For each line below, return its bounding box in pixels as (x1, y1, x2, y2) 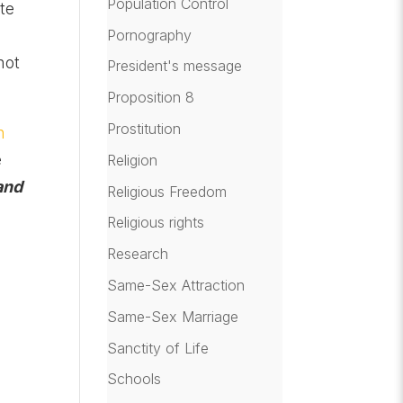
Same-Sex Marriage (107, 307, 239, 326)
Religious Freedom (107, 182, 228, 201)
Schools (107, 370, 162, 389)
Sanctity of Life (107, 338, 210, 357)
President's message (107, 57, 243, 76)
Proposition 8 (107, 88, 195, 107)
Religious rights (107, 213, 205, 232)
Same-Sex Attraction (107, 275, 246, 294)
